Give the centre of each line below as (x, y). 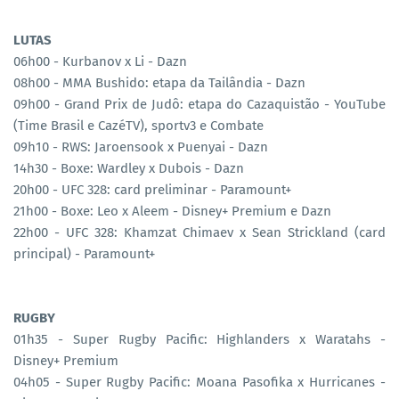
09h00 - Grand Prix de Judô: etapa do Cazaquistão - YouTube (199, 104)
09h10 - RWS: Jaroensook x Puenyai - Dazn (141, 147)
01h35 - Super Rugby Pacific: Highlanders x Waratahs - (199, 339)
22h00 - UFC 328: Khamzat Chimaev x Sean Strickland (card (199, 232)
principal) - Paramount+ (84, 253)
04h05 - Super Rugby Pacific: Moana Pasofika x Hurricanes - (199, 382)
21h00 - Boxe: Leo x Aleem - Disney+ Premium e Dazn (172, 211)
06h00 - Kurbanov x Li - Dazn (100, 61)
